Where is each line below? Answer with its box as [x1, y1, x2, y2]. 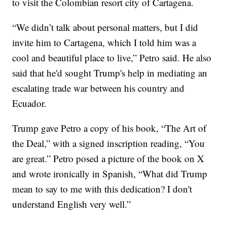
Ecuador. [12, 97, 47, 110]
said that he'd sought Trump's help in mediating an [12, 66, 208, 80]
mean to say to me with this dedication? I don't [12, 182, 193, 196]
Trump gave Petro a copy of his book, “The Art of [12, 122, 207, 135]
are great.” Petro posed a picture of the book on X [12, 152, 205, 165]
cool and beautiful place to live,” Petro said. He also [12, 51, 212, 64]
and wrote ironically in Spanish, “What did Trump [12, 167, 208, 180]
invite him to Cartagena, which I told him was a [12, 36, 197, 49]
